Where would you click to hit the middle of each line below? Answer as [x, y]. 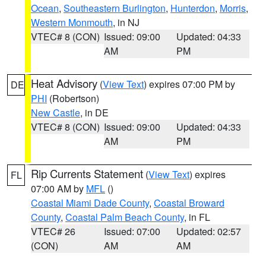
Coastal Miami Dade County [90, 203]
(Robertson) [73, 98]
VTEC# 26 [53, 231]
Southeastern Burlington [115, 8]
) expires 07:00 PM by [189, 84]
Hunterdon [193, 8]
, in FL [197, 217]
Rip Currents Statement [87, 173]
